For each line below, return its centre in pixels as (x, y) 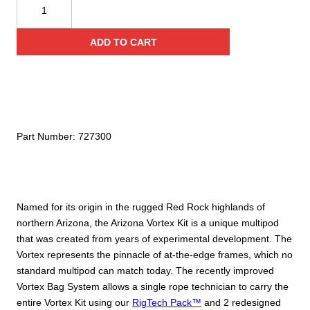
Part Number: (47, 137)
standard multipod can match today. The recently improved (145, 270)
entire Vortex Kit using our (74, 302)
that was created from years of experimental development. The (154, 238)
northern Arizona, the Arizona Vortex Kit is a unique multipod (148, 222)
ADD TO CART (123, 42)
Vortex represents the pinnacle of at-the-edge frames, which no (155, 254)
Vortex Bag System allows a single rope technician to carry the (153, 286)
